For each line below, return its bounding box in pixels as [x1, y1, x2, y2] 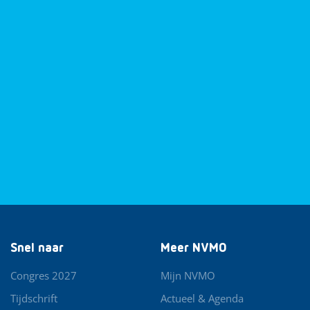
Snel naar [10, 241, 64, 255]
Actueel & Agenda [161, 291, 244, 305]
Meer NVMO [161, 241, 228, 255]
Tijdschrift [10, 291, 57, 305]
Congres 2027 [10, 268, 77, 282]
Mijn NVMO [161, 268, 216, 282]
